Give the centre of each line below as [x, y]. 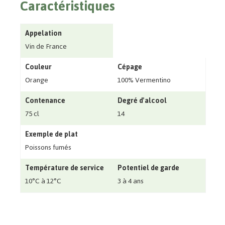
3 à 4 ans [130, 181]
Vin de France [46, 47]
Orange [36, 80]
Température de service [64, 168]
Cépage [130, 67]
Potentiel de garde [148, 168]
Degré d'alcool [142, 101]
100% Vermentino [144, 80]
